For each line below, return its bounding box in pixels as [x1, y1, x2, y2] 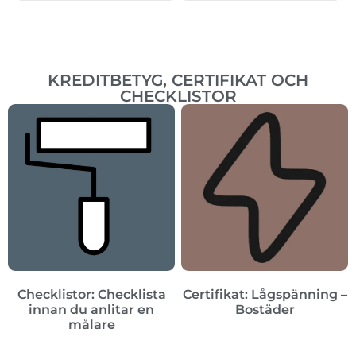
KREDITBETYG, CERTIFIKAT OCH [48, 71, 308, 91]
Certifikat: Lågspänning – [182, 287, 347, 303]
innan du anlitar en [29, 302, 154, 318]
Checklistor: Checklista [17, 287, 166, 303]
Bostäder [234, 302, 295, 318]
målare [68, 317, 115, 333]
